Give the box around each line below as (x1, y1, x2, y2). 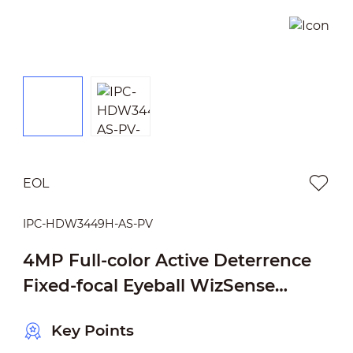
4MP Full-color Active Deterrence (22, 249, 311, 270)
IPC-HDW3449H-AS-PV (22, 216, 153, 231)
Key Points (50, 321, 134, 340)
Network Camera (22, 299, 172, 321)
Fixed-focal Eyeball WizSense (22, 274, 275, 295)
